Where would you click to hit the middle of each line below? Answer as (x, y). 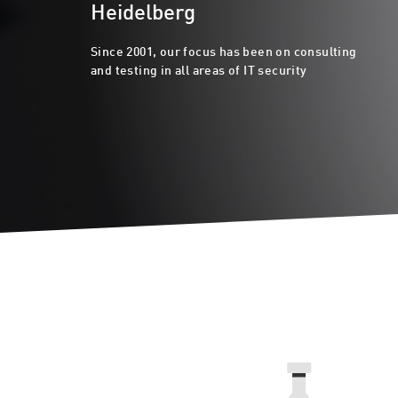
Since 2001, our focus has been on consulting (224, 52)
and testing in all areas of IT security (199, 71)
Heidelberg (143, 14)
